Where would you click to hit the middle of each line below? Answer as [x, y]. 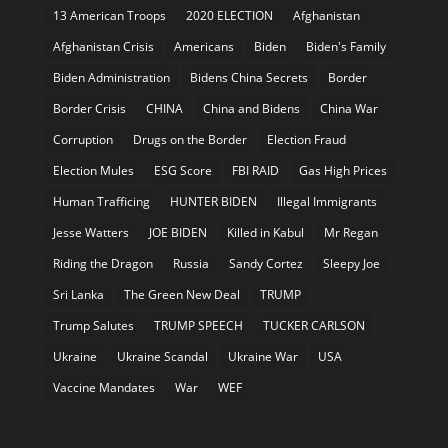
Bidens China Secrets [248, 77]
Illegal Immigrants [326, 201]
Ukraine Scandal [162, 356]
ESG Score [182, 170]
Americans [203, 46]
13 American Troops [109, 15]
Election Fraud [306, 139]
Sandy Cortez [265, 263]
